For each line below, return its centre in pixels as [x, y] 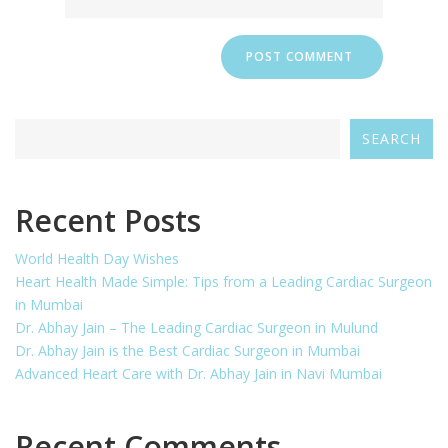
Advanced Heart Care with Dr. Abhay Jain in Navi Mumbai [198, 373]
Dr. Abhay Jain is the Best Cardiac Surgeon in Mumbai [187, 350]
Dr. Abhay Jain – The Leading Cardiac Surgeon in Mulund [196, 327]
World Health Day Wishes [97, 258]
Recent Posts [108, 220]
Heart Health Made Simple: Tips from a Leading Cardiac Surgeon [223, 281]
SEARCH [391, 139]
